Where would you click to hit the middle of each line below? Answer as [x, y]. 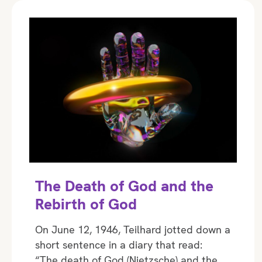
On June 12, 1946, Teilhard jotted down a [133, 229]
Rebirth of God [86, 204]
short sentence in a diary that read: [120, 244]
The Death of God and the [124, 186]
